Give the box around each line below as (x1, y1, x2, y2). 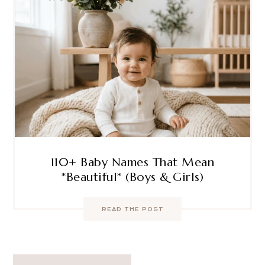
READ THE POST (101, 206, 164, 212)
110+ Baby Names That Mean (50, 155, 215, 170)
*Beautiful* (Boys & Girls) (62, 170, 203, 185)
